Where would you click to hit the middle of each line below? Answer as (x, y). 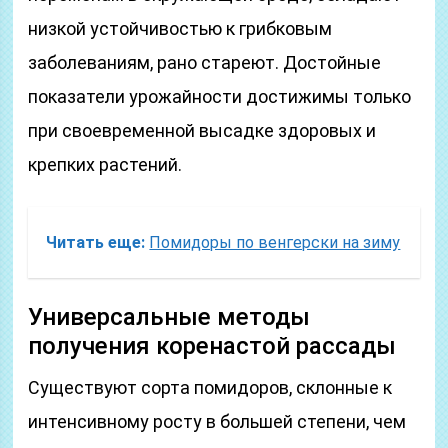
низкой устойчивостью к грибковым (180, 28)
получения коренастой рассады (212, 346)
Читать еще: (96, 242)
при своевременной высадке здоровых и (202, 130)
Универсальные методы (169, 317)
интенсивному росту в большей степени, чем (217, 421)
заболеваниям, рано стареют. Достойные (205, 62)
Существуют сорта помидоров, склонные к (210, 387)
